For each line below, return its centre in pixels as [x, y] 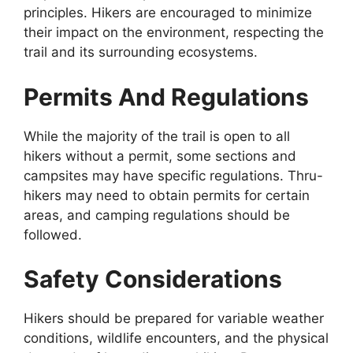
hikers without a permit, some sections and [160, 156]
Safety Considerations [153, 279]
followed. [53, 234]
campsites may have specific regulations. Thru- [173, 175]
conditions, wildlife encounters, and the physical [176, 338]
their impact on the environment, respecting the [174, 32]
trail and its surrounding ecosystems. [141, 52]
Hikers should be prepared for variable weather [174, 318]
